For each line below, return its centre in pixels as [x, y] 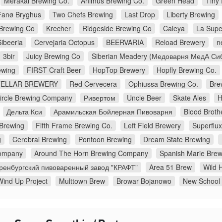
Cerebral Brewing [40, 139]
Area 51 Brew [170, 167]
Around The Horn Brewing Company [91, 153]
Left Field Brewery [152, 125]
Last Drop [140, 14]
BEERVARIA [125, 42]
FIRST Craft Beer [54, 70]
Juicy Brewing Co [53, 56]
